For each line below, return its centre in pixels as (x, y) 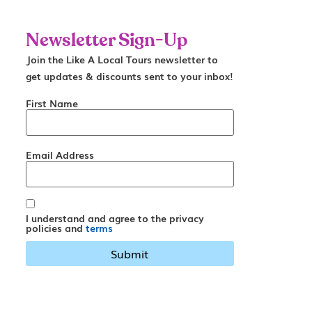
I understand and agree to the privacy (115, 218)
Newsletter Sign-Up (106, 41)
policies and (55, 227)
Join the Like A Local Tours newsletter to (122, 60)
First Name (52, 103)
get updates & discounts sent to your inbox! (129, 76)
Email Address (60, 154)
